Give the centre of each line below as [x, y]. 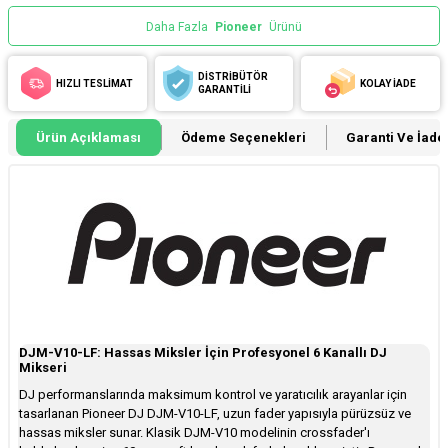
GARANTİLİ [224, 90]
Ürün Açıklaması [88, 137]
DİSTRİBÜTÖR [232, 77]
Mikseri [43, 367]
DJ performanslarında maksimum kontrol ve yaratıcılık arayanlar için [213, 394]
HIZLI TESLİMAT [95, 83]
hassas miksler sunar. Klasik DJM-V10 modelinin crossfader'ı [194, 432]
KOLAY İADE [388, 83]
